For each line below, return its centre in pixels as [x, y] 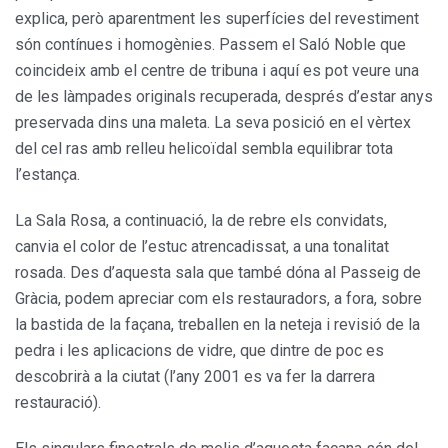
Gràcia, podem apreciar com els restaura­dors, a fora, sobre [218, 298]
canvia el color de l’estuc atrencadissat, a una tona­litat [202, 246]
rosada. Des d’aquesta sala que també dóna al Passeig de [218, 272]
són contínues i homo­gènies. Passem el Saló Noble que [210, 44]
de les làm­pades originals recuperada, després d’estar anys [224, 96]
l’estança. [47, 174]
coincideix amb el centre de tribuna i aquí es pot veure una [217, 70]
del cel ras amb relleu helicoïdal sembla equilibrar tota [204, 148]
